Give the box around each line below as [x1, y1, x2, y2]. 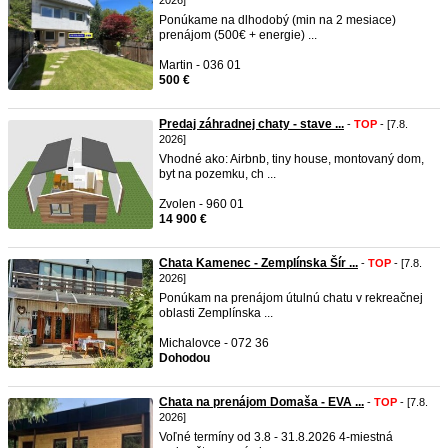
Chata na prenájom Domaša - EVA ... [159, 395, 364, 409]
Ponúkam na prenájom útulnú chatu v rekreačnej [159, 291, 423, 305]
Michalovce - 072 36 [159, 336, 269, 350]
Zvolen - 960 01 [159, 197, 244, 211]
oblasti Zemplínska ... [159, 306, 273, 320]
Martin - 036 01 [159, 58, 241, 72]
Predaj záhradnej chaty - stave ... [159, 117, 344, 131]
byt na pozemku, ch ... [159, 167, 276, 181]
